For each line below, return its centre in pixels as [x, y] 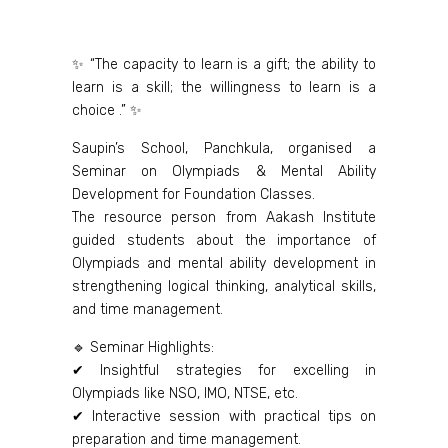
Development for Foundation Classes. [193, 194]
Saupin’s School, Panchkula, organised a [224, 148]
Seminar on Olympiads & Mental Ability [224, 171]
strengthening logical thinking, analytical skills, [224, 286]
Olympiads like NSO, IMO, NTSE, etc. [185, 393]
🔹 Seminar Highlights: [143, 347]
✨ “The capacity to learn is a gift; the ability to [224, 64]
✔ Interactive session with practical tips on [224, 416]
